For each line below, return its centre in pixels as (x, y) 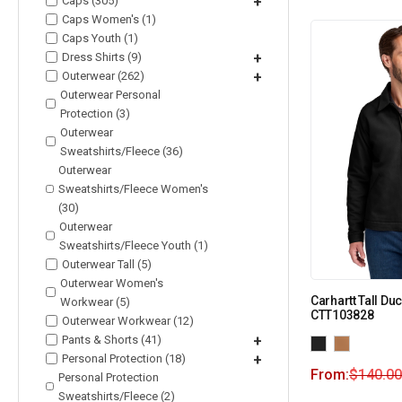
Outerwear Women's (112, 283)
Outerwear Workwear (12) (128, 320)
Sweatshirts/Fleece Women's (133, 188)
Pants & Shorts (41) (112, 339)
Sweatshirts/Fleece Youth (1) (133, 245)
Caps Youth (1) (100, 38)
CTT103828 (342, 315)
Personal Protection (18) (124, 358)
